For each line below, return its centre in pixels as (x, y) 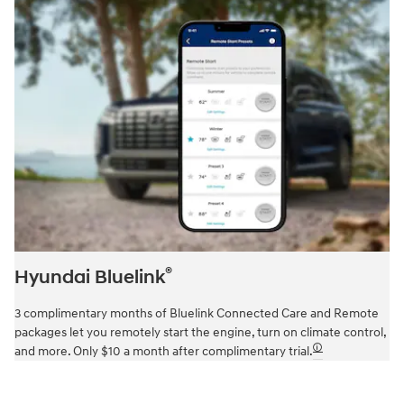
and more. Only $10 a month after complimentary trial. (164, 352)
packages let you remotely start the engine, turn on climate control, (200, 333)
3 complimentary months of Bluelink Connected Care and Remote (197, 314)
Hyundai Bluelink (90, 278)
